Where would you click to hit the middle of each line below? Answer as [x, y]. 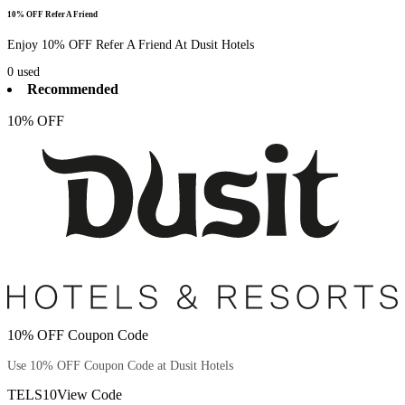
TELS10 [32, 395]
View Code [89, 395]
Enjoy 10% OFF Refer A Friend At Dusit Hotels [131, 45]
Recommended [73, 89]
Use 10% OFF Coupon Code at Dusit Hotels [120, 366]
